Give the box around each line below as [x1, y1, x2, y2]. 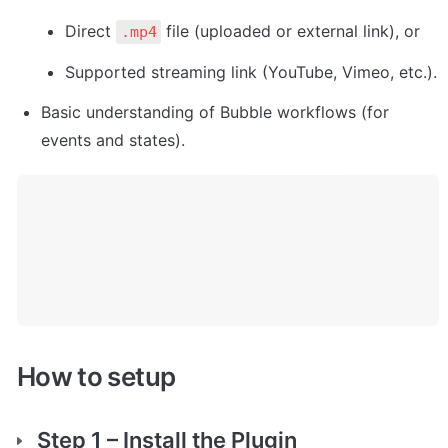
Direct [65, 21, 116, 42]
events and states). [41, 130, 185, 151]
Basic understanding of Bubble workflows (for [41, 102, 389, 123]
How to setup [17, 360, 176, 392]
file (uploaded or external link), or [161, 21, 420, 42]
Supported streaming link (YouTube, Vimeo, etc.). [65, 62, 437, 83]
